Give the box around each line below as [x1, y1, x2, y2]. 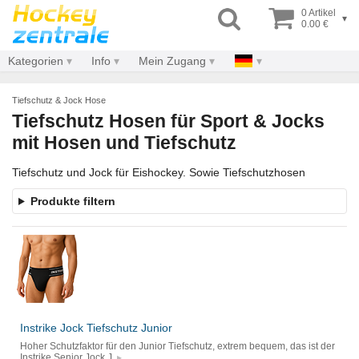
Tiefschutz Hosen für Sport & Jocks [12, 111, 325, 131]
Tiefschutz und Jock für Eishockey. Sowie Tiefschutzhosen [12, 166, 305, 179]
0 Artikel [301, 7, 336, 18]
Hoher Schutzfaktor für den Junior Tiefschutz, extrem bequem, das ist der [20, 341, 335, 353]
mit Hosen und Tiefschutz [12, 132, 236, 153]
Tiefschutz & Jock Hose [12, 95, 106, 105]
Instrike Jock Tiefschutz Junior [20, 321, 172, 335]
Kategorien [8, 54, 63, 67]
